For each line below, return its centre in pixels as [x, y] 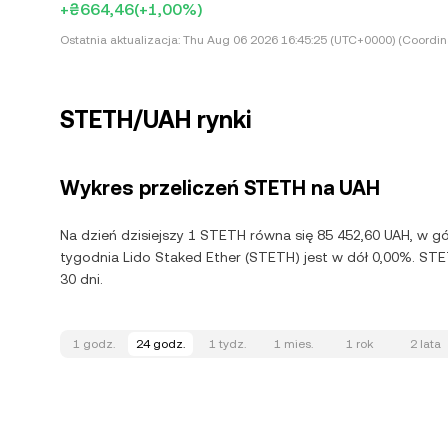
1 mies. [293, 344]
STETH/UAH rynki [156, 120]
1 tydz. [227, 344]
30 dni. [81, 279]
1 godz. [94, 344]
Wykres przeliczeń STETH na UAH [220, 188]
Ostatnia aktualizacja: [120, 40]
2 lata [425, 344]
